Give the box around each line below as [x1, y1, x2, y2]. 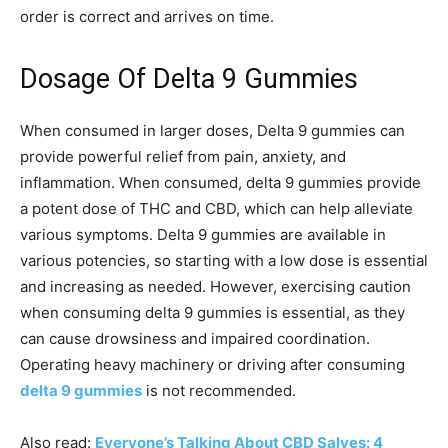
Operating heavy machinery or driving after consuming [20, 355, 405, 374]
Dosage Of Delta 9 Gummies [20, 63, 358, 95]
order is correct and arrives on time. [20, 7, 274, 26]
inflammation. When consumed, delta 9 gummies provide [20, 173, 421, 192]
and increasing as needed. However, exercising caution [20, 277, 411, 296]
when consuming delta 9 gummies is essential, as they [20, 303, 405, 322]
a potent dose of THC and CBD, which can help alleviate [20, 199, 413, 218]
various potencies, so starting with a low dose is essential [20, 251, 428, 270]
